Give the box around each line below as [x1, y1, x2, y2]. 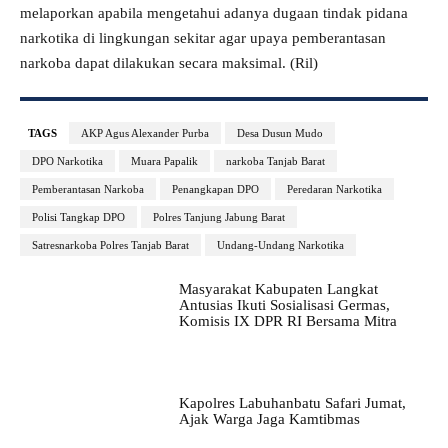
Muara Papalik [131, 154, 198, 167]
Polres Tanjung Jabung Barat [153, 210, 285, 223]
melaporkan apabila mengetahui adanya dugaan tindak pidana [20, 4, 408, 21]
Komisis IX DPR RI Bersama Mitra [178, 312, 397, 329]
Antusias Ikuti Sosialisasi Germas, [178, 296, 390, 313]
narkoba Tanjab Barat [226, 154, 325, 167]
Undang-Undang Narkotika [217, 238, 344, 251]
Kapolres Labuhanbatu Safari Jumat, [178, 395, 406, 412]
